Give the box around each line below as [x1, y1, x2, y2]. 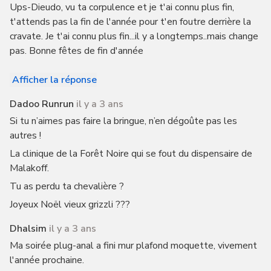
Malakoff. [9, 162, 49, 175]
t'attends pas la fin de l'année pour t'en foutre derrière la [9, 15, 251, 28]
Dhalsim [9, 222, 47, 235]
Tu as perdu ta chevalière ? [9, 180, 124, 193]
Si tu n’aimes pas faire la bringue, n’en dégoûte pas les [9, 114, 237, 128]
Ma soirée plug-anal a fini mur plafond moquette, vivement [9, 239, 257, 252]
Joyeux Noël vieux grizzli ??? [9, 198, 130, 211]
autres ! [9, 129, 41, 142]
